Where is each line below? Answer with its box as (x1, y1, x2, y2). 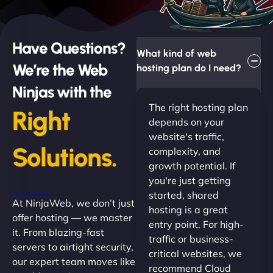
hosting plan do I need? (136, 62, 241, 74)
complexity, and (149, 145, 221, 158)
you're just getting (149, 174, 231, 187)
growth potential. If (149, 160, 235, 172)
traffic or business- (149, 233, 233, 246)
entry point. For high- (149, 218, 244, 231)
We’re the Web (12, 60, 107, 80)
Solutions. (12, 142, 117, 174)
